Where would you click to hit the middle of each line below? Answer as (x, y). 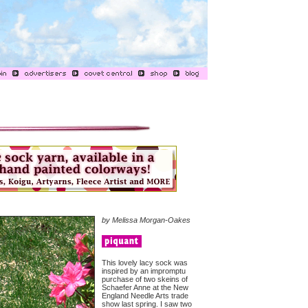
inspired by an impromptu (144, 271)
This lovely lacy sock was (145, 263)
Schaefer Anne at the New (145, 287)
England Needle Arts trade (145, 296)
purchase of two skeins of (145, 279)
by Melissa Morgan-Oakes (146, 220)
